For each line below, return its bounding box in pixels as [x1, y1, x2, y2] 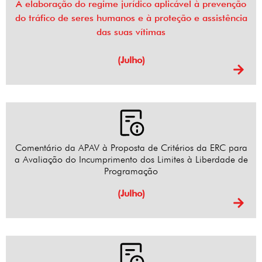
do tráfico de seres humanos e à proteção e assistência [15, 12, 247, 24]
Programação [104, 166, 158, 177]
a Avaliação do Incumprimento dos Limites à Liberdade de [14, 154, 248, 166]
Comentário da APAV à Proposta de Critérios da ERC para [15, 142, 247, 154]
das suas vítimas [96, 26, 166, 38]
